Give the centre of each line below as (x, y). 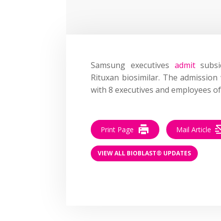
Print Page (117, 129)
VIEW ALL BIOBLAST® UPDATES (145, 153)
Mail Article (194, 129)
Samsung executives (133, 65)
